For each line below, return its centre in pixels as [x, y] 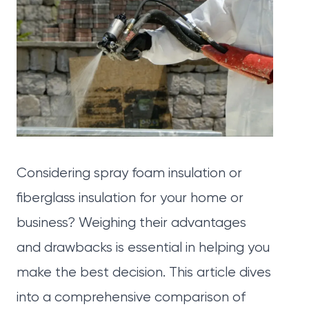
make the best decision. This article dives [144, 273]
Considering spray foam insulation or [129, 173]
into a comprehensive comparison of [131, 298]
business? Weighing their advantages [131, 223]
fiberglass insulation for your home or [130, 198]
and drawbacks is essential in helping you [143, 248]
